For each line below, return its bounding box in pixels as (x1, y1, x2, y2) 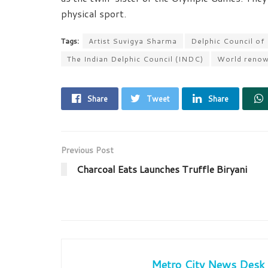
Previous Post (61, 144, 114, 157)
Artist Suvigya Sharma (89, 36, 177, 47)
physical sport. (61, 7, 126, 21)
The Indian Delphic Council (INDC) (67, 54, 203, 65)
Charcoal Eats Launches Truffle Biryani (77, 162, 247, 176)
